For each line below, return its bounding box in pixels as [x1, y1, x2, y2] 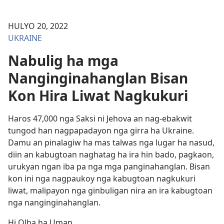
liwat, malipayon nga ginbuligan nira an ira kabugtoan [8, 185, 212, 196]
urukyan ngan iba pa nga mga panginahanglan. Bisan [8, 161, 210, 172]
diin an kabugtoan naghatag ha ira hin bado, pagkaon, [8, 149, 214, 160]
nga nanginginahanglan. [8, 197, 100, 208]
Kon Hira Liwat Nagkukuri [8, 86, 188, 105]
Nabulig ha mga [8, 51, 118, 70]
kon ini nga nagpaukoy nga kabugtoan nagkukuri [8, 173, 195, 184]
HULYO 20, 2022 [8, 20, 68, 31]
